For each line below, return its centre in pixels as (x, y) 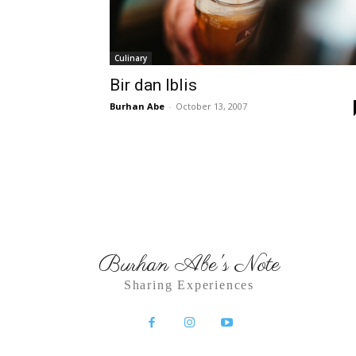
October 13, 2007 (211, 106)
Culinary (131, 58)
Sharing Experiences (189, 284)
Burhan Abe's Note (189, 265)
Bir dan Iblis (153, 85)
